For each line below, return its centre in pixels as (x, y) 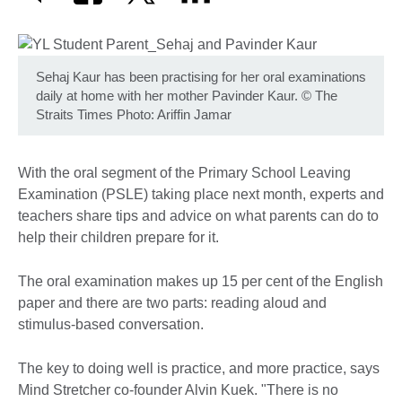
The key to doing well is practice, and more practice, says (199, 368)
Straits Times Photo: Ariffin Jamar (134, 114)
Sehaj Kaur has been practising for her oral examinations (201, 76)
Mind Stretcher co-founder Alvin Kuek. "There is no (178, 389)
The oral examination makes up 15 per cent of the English (201, 281)
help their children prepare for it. (118, 237)
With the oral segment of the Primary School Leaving (184, 172)
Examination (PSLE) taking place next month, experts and (201, 194)
